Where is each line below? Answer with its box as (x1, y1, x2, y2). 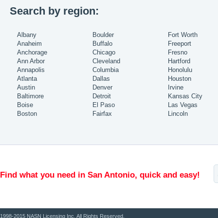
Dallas (92, 75, 110, 83)
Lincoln (168, 110, 188, 118)
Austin (17, 84, 35, 91)
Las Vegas (168, 101, 198, 109)
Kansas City (168, 92, 202, 100)
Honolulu (168, 66, 192, 74)
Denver (92, 84, 112, 91)
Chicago (92, 49, 115, 56)
